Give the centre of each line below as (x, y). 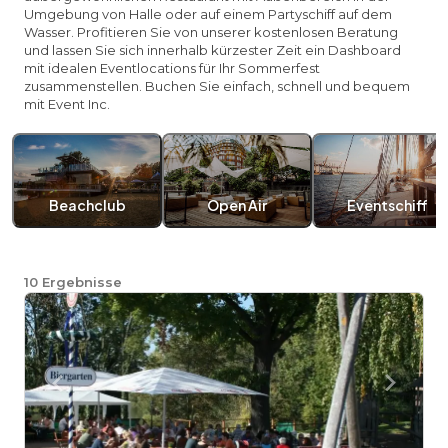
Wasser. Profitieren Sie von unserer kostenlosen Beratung (211, 32)
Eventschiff (387, 205)
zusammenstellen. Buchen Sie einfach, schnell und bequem (217, 86)
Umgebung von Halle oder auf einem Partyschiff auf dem (208, 14)
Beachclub (87, 205)
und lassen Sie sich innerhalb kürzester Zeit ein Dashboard (212, 50)
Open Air (237, 205)
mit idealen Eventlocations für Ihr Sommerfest (172, 68)
